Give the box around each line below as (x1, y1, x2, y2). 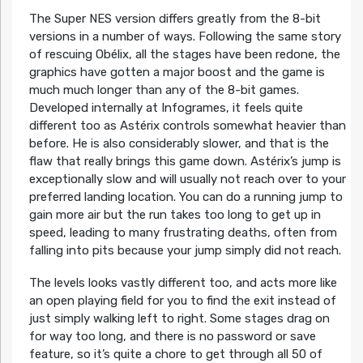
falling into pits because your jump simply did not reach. (28, 243, 341, 258)
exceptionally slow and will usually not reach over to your (28, 172, 346, 187)
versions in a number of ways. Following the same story (28, 29, 341, 45)
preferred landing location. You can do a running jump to (28, 190, 343, 205)
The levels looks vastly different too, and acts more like (28, 275, 337, 291)
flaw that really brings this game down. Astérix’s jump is (28, 154, 341, 169)
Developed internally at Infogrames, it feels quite (28, 100, 303, 116)
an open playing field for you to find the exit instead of (28, 293, 336, 309)
